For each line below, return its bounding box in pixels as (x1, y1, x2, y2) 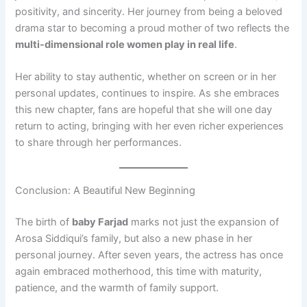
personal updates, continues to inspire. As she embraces (15, 87, 280, 100)
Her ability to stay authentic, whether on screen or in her (15, 71, 277, 84)
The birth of (15, 215, 73, 228)
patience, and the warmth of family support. (15, 281, 219, 294)
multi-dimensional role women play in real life (15, 38, 235, 51)
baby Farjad (72, 215, 129, 228)
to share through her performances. (15, 136, 182, 149)
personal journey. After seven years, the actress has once (15, 248, 284, 261)
